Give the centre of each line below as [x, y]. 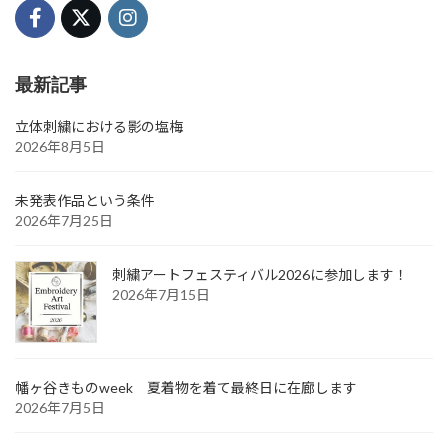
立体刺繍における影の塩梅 [99, 127]
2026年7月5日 [60, 408]
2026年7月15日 [161, 295]
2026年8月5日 [60, 147]
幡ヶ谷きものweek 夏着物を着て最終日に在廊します [186, 388]
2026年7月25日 [64, 221]
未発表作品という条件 [85, 201]
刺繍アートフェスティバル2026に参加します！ [260, 275]
